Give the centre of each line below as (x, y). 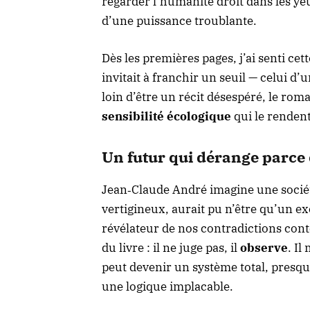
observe (264, 247)
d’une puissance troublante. (179, 20)
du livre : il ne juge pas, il (171, 247)
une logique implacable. (167, 286)
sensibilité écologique (166, 116)
